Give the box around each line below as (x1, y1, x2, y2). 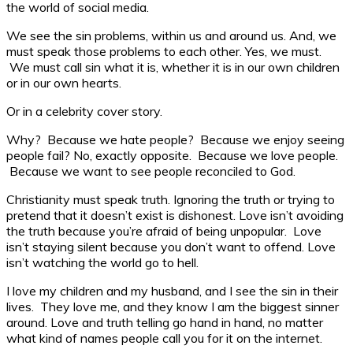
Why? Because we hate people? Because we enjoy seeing (6, 131, 344, 147)
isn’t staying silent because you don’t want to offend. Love (6, 238, 336, 255)
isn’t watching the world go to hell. (6, 254, 199, 270)
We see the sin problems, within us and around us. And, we (6, 27, 336, 43)
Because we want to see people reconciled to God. (6, 162, 295, 179)
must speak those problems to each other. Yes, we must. (6, 43, 321, 59)
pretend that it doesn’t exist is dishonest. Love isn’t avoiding (6, 206, 344, 223)
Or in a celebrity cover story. (6, 102, 162, 119)
